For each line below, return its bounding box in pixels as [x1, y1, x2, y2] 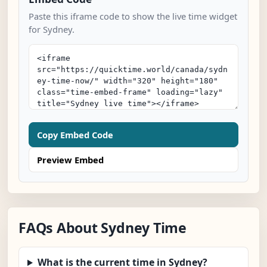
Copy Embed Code [37, 129, 113, 141]
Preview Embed [37, 154, 104, 166]
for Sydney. [29, 23, 74, 36]
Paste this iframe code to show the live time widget [29, 10, 237, 23]
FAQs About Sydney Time [18, 218, 187, 238]
